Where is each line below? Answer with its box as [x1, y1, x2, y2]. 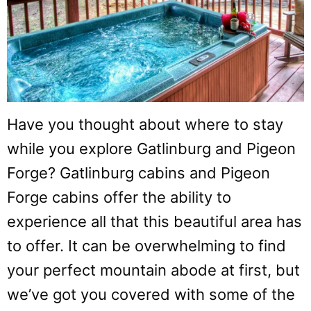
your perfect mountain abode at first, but [7, 260, 300, 279]
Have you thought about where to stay [7, 115, 283, 133]
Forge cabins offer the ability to [7, 187, 231, 206]
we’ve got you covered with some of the [7, 285, 295, 303]
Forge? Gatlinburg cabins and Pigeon [7, 163, 270, 182]
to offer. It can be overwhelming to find [7, 236, 286, 255]
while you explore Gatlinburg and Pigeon [7, 139, 296, 158]
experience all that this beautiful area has [7, 212, 302, 230]
